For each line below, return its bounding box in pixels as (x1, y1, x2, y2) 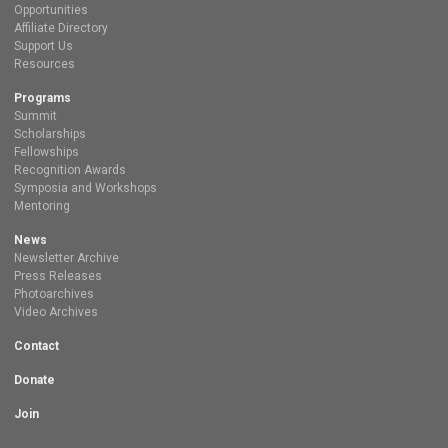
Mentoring (14, 199, 70, 214)
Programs (14, 91, 71, 106)
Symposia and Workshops (14, 181, 157, 196)
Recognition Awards (14, 163, 126, 178)
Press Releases (14, 269, 102, 284)
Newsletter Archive (14, 251, 119, 266)
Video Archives (14, 305, 98, 320)
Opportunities (14, 3, 88, 18)
